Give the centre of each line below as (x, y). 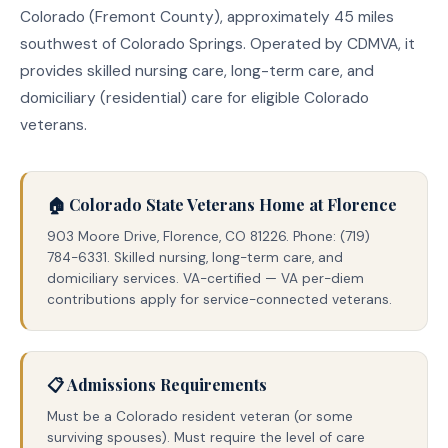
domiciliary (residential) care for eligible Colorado (194, 98)
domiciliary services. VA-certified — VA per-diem (205, 279)
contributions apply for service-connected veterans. (219, 300)
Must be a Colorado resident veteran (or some (200, 417)
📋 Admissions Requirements (157, 385)
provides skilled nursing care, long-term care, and (197, 71)
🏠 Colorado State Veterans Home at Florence (222, 205)
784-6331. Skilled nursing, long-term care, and (195, 258)
